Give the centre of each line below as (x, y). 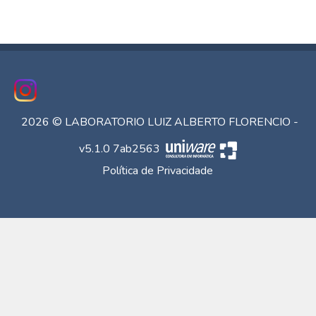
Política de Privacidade (158, 171)
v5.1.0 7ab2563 (121, 149)
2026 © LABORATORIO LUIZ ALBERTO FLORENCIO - (159, 122)
